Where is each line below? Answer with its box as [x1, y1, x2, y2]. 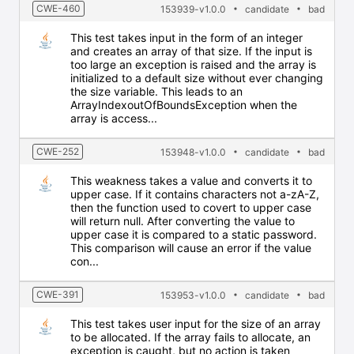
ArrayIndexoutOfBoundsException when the [70, 98, 297, 111]
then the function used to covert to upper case [70, 201, 311, 214]
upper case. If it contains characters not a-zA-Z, [70, 187, 319, 201]
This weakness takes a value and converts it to [70, 174, 312, 187]
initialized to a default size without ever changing [70, 71, 323, 85]
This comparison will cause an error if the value [70, 241, 311, 254]
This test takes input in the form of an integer [70, 31, 303, 44]
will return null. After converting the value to [70, 214, 295, 228]
